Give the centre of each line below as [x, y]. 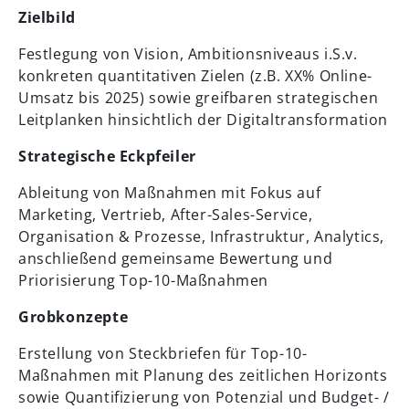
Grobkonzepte [73, 317]
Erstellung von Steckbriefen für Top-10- [163, 354]
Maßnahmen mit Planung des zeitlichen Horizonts [203, 376]
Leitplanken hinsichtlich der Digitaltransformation [204, 120]
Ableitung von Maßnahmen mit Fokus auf [170, 193]
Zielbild [47, 18]
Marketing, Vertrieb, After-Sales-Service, [166, 215]
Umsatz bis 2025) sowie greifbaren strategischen [199, 98]
